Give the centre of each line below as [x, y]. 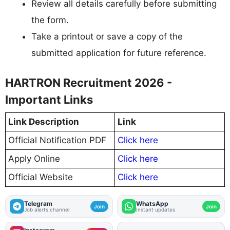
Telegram [38, 203]
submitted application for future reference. [119, 53]
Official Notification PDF [57, 140]
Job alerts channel [47, 209]
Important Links [49, 99]
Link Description [44, 121]
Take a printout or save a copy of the [107, 37]
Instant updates [156, 209]
